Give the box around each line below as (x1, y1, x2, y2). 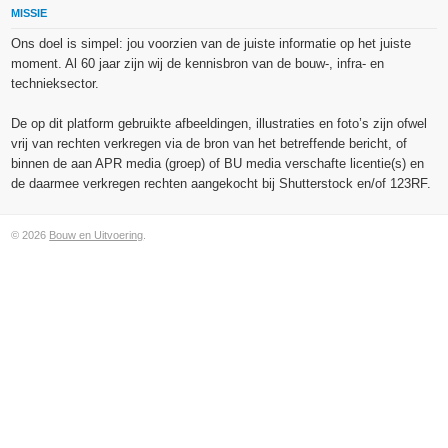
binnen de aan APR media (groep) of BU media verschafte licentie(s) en (11, 156, 425, 172)
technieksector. (11, 76, 100, 92)
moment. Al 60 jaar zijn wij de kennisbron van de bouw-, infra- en (11, 56, 385, 72)
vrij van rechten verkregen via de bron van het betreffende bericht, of (11, 136, 408, 152)
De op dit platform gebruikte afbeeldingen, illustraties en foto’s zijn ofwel (11, 116, 428, 132)
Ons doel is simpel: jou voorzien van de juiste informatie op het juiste (11, 36, 412, 52)
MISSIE (11, 7, 48, 20)
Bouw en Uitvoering (49, 229, 144, 242)
